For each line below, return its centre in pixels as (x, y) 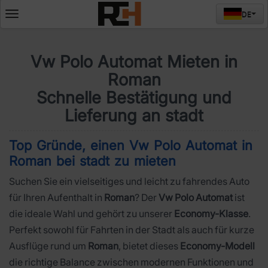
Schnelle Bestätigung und (134, 98)
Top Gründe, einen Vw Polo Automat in (131, 145)
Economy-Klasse (211, 214)
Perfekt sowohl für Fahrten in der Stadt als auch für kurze (132, 230)
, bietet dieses (149, 246)
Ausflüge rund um (48, 246)
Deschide (29, 16)
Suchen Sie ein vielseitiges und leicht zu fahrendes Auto (129, 181)
